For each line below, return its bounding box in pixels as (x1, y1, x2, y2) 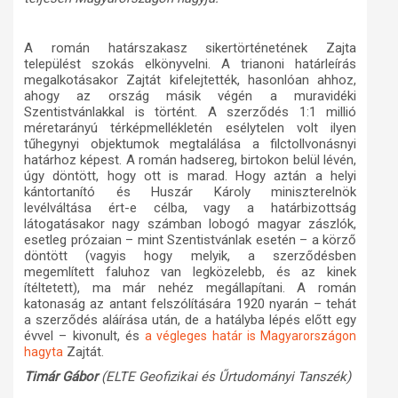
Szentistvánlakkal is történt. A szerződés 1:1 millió (24, 103, 356, 120)
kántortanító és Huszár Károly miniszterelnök (24, 183, 356, 200)
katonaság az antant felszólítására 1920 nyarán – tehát (24, 295, 356, 312)
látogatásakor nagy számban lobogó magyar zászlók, (24, 215, 356, 232)
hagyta (24, 344, 63, 359)
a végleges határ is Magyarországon (145, 328, 356, 343)
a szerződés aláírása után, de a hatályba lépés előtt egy (24, 311, 356, 328)
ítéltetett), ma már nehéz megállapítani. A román (24, 279, 356, 296)
